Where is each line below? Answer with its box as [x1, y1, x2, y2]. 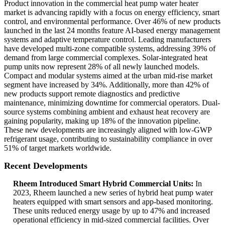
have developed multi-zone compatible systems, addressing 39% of [4, 44, 215, 53]
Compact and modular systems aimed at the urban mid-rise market [4, 71, 212, 80]
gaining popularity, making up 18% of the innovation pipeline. [4, 117, 200, 126]
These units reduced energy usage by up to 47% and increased [13, 206, 210, 215]
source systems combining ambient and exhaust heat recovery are [4, 107, 210, 117]
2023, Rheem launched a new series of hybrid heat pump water [13, 188, 213, 197]
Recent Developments [4, 161, 87, 171]
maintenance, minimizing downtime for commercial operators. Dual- [4, 98, 220, 107]
